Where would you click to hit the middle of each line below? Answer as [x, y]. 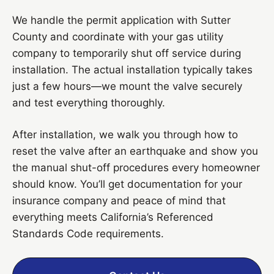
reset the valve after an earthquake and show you [135, 151]
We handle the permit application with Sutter [121, 20]
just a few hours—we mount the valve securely [127, 86]
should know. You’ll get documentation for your [127, 184]
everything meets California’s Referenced [113, 217]
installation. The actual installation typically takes [132, 69]
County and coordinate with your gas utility [118, 36]
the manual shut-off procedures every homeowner [136, 167]
